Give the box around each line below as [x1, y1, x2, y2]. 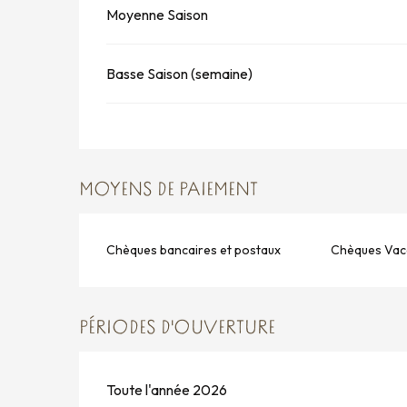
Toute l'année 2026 [106, 381, 228, 400]
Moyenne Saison [106, 5, 209, 25]
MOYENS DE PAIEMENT [79, 181, 259, 201]
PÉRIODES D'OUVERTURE [79, 319, 276, 339]
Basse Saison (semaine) [106, 65, 253, 84]
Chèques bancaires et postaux [106, 242, 282, 259]
